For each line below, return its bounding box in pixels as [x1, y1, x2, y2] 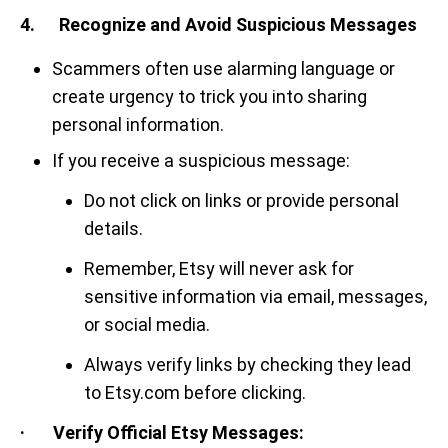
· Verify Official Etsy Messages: [20, 422, 304, 443]
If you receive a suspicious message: [52, 150, 350, 171]
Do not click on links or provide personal [84, 190, 399, 211]
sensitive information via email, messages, [84, 286, 427, 307]
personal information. [52, 114, 224, 135]
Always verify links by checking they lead [84, 354, 411, 375]
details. [84, 218, 143, 239]
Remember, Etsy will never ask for [84, 258, 354, 279]
